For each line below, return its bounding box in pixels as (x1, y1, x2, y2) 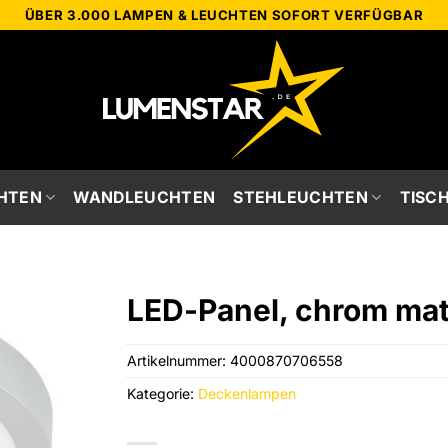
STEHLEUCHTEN (233, 187, 369, 207)
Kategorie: (127, 384, 198, 402)
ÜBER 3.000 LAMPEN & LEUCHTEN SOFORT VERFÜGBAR (24, 6, 424, 23)
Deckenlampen (198, 384, 296, 402)
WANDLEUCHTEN (73, 187, 216, 207)
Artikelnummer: (127, 351, 230, 369)
